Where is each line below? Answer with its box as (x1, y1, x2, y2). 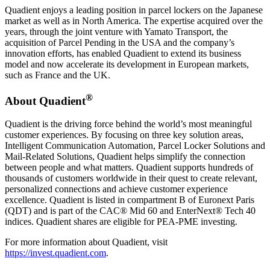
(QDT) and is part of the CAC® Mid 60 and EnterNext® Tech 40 (5, 206, 256, 216)
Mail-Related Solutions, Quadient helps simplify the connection (5, 151, 245, 162)
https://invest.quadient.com (5, 248, 106, 259)
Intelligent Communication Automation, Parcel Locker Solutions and (5, 140, 265, 151)
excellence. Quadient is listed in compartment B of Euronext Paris (5, 195, 254, 206)
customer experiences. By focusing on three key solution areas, (5, 130, 243, 140)
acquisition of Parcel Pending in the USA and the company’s (5, 37, 234, 48)
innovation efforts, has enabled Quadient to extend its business (5, 48, 241, 58)
